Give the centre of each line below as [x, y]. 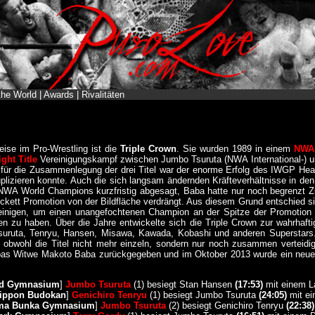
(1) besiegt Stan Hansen [182, 284]
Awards [58, 95]
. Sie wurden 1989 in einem [235, 149]
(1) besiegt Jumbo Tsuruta [202, 295]
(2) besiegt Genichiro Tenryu [226, 306]
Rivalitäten [103, 95]
